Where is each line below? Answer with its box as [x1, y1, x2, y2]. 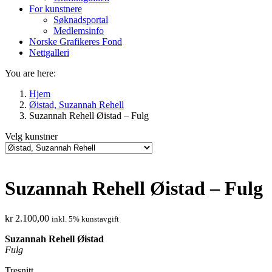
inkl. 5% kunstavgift [52, 214, 119, 223]
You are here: [5, 68, 56, 78]
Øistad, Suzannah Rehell [29, 100, 124, 110]
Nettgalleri [29, 47, 69, 58]
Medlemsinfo [53, 25, 104, 36]
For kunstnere [29, 4, 82, 14]
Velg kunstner [5, 131, 58, 141]
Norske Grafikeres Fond [29, 36, 122, 47]
